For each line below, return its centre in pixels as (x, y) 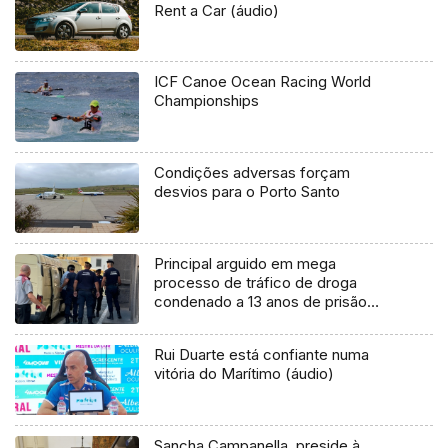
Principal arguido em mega (245, 264)
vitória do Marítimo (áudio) (244, 374)
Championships (207, 101)
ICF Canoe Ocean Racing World (263, 82)
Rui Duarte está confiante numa (262, 355)
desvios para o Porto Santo (247, 192)
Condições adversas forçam (252, 173)
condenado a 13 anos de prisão (261, 302)
